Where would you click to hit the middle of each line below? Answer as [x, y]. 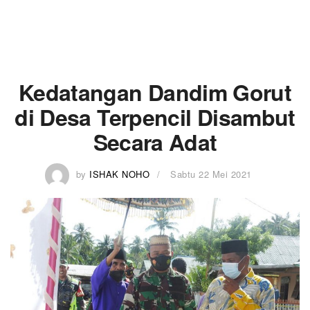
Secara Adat [155, 142]
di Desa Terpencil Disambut [155, 117]
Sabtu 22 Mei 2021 [211, 174]
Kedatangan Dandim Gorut [155, 92]
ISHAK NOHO [120, 174]
